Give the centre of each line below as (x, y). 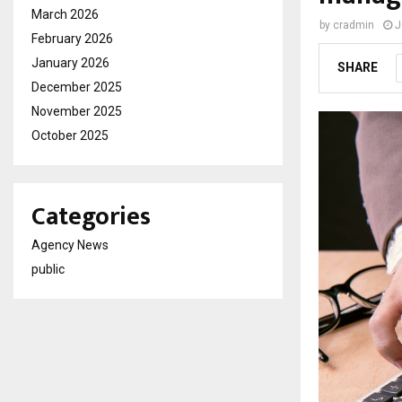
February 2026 (72, 39)
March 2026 (65, 14)
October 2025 (70, 135)
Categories (91, 217)
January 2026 (70, 63)
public (48, 269)
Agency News (70, 245)
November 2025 (77, 111)
